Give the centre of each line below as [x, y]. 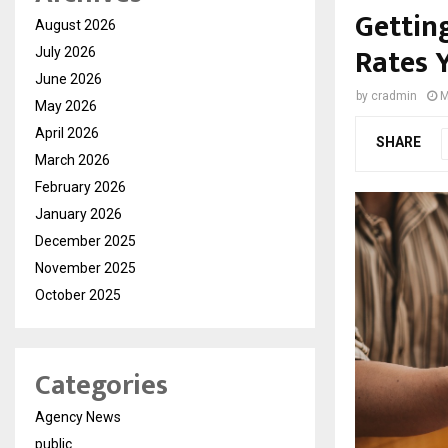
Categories [101, 385]
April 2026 [67, 132]
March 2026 [72, 159]
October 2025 [78, 294]
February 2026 [80, 186]
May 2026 [66, 105]
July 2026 [65, 51]
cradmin [394, 95]
